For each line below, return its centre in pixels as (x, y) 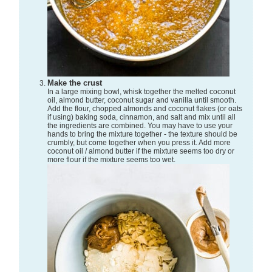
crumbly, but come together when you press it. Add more (139, 143)
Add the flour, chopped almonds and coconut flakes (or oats (144, 109)
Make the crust (78, 83)
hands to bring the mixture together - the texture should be (142, 134)
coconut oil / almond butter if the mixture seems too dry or (141, 151)
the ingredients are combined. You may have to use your (140, 126)
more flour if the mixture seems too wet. (111, 160)
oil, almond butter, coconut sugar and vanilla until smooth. (141, 100)
